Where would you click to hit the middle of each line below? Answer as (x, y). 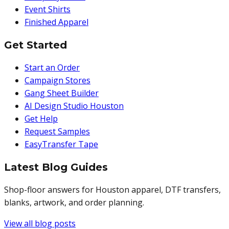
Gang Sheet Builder (62, 93)
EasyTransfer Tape (61, 144)
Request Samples (57, 132)
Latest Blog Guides (56, 167)
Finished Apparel (56, 22)
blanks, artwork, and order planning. (74, 203)
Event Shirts (48, 9)
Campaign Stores (58, 81)
